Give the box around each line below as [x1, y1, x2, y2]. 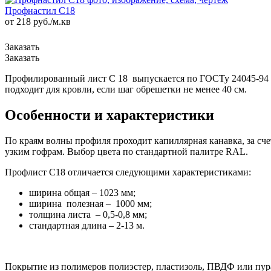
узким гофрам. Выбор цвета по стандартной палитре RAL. [5, 146, 248, 157]
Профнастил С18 [5, 5, 75, 16]
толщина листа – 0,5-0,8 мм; [29, 209, 147, 220]
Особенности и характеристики [5, 106, 214, 123]
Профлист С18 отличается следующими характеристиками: [5, 166, 251, 177]
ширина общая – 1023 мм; [29, 187, 135, 198]
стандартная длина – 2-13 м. [29, 220, 145, 230]
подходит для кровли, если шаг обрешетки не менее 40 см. [5, 83, 247, 94]
